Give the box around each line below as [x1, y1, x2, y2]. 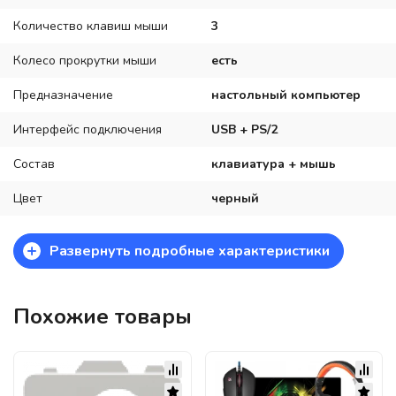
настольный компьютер [211, 86, 361, 103]
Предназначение [13, 86, 113, 103]
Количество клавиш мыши [13, 17, 168, 34]
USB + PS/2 [211, 120, 278, 138]
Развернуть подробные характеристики [49, 240, 330, 261]
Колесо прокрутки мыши [13, 51, 156, 69]
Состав [13, 155, 55, 172]
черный [211, 189, 259, 207]
